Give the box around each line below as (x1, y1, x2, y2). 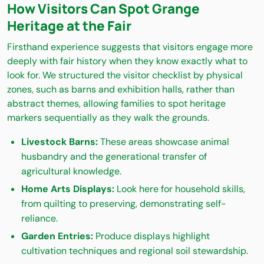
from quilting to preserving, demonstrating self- (21, 197, 226, 210)
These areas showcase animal (98, 136, 229, 148)
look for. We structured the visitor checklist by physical (7, 69, 243, 82)
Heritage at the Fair (7, 16, 131, 35)
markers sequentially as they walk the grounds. (7, 111, 209, 124)
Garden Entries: (21, 230, 93, 243)
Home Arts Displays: (21, 183, 114, 196)
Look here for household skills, (114, 183, 245, 196)
